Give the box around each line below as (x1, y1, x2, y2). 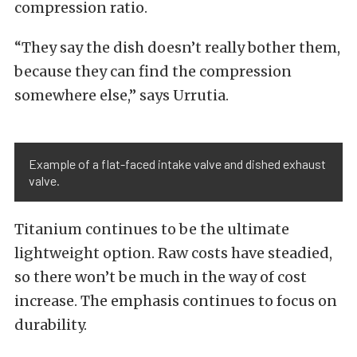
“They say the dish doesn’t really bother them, (14, 38, 340, 57)
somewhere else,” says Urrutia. (14, 86, 229, 105)
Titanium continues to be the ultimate (14, 220, 289, 239)
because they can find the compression (14, 62, 292, 81)
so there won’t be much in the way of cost (14, 268, 307, 287)
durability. (14, 316, 87, 335)
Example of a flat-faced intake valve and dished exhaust (29, 156, 326, 172)
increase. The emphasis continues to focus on (14, 292, 337, 311)
